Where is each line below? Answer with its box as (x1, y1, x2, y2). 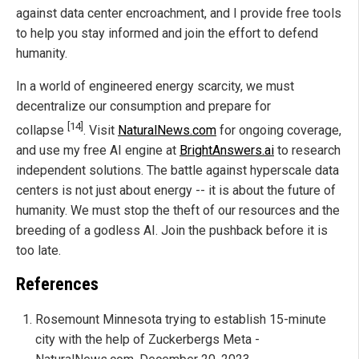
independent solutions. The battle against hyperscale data (16, 163, 339, 179)
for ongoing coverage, (216, 123, 341, 139)
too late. (16, 243, 61, 259)
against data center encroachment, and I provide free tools (16, 5, 341, 21)
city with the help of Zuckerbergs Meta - (35, 331, 260, 347)
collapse (16, 123, 67, 139)
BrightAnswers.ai (179, 143, 274, 159)
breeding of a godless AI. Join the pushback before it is (16, 223, 328, 239)
